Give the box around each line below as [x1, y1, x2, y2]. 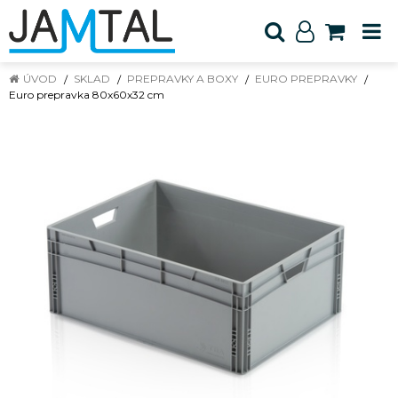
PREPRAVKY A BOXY [127, 72, 238, 85]
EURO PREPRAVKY [255, 72, 357, 85]
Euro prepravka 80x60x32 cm [9, 88, 164, 101]
